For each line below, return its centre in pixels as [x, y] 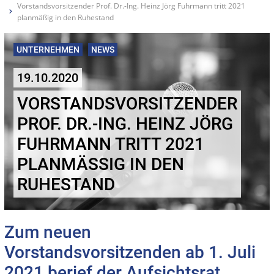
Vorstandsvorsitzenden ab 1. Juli [130, 252]
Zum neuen [48, 232]
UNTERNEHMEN [48, 49]
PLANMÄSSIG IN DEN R [101, 164]
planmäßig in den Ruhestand [65, 17]
